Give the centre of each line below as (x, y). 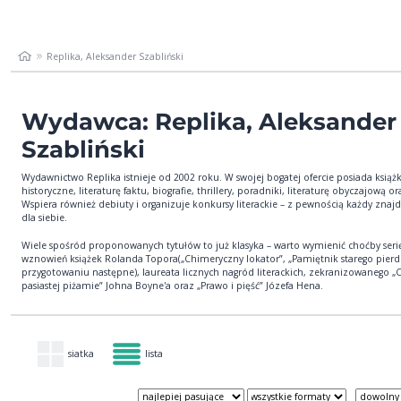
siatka (81, 353)
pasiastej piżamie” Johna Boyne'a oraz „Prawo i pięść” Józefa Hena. (172, 285)
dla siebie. (44, 217)
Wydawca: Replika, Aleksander (209, 121)
